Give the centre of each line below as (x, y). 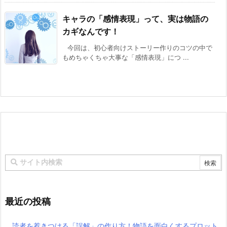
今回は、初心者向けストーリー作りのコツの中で (140, 48)
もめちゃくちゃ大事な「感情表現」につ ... (126, 58)
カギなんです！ (91, 32)
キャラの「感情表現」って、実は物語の (135, 19)
